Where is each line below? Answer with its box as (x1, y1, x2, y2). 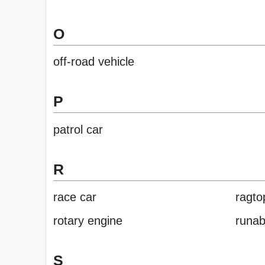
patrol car (53, 122, 103, 136)
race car (53, 190, 96, 204)
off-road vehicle (53, 55, 134, 69)
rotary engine (53, 214, 122, 228)
